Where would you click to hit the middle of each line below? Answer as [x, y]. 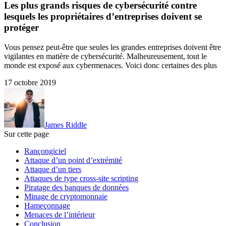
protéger [21, 28]
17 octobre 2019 [30, 82]
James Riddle [66, 125]
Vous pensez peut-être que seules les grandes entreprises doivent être [112, 47]
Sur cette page [26, 134]
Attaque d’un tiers [53, 169]
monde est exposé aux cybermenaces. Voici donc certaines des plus [110, 65]
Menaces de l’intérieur [60, 214]
